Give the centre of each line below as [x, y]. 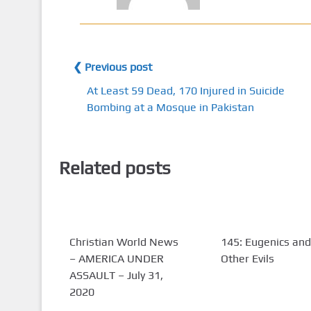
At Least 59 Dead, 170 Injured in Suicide [185, 91]
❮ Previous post [112, 67]
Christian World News [124, 242]
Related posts [115, 168]
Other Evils [247, 258]
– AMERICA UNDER [116, 258]
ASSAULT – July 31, [116, 275]
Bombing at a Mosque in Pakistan [170, 108]
